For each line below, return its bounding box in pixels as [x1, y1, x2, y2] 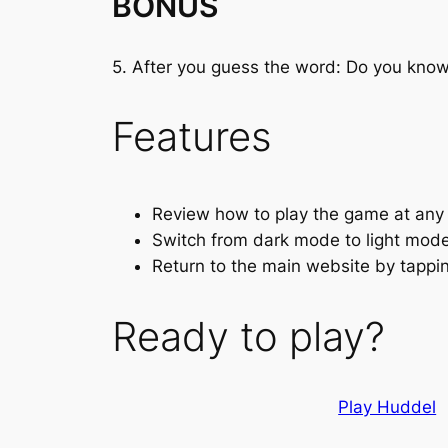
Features [112, 112, 272, 162]
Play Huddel [338, 396, 437, 417]
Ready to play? [112, 311, 385, 361]
